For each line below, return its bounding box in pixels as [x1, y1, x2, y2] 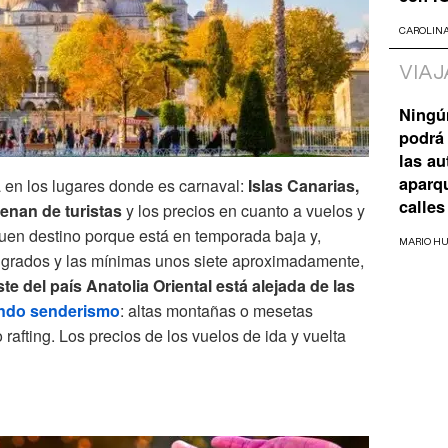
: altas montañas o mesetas [120, 298, 313, 322]
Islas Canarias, [244, 173, 359, 197]
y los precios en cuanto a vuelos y [122, 198, 365, 222]
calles [399, 195, 445, 219]
